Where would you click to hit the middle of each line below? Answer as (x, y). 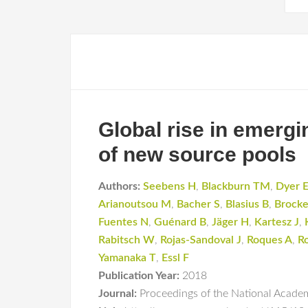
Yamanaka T (127, 258)
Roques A (269, 240)
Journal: (118, 294)
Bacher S (198, 204)
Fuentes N (123, 222)
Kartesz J (277, 222)
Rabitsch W (126, 240)
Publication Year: (139, 276)
